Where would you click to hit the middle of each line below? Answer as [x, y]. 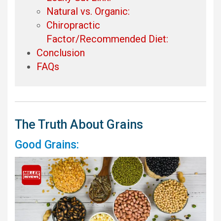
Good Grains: [47, 145]
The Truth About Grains [79, 125]
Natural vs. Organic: [88, 11]
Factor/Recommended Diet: [107, 39]
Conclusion [61, 53]
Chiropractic [73, 25]
